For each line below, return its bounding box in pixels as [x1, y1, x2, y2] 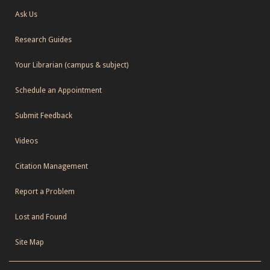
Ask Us [15, 9, 37, 19]
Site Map [15, 237, 44, 246]
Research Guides [15, 34, 72, 44]
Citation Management [15, 161, 88, 171]
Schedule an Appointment [15, 85, 102, 95]
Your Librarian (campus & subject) [15, 60, 128, 69]
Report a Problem [15, 186, 75, 196]
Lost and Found [15, 212, 67, 221]
